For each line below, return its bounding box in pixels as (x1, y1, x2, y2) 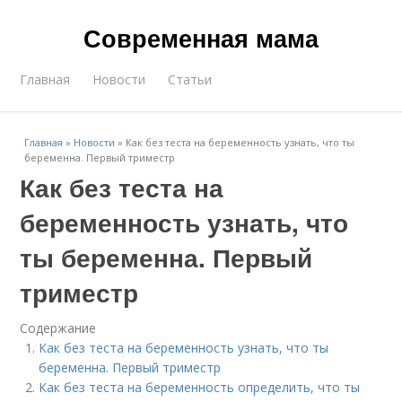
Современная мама (83, 21, 319, 55)
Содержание (20, 319, 97, 336)
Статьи (168, 71, 213, 88)
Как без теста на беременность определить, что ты (39, 379, 361, 396)
